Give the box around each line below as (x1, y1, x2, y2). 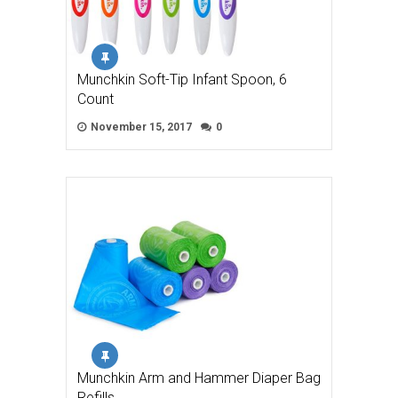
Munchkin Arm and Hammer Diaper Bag (77, 370, 321, 387)
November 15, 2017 (88, 121, 192, 134)
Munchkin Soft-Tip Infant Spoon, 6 (77, 71, 287, 89)
